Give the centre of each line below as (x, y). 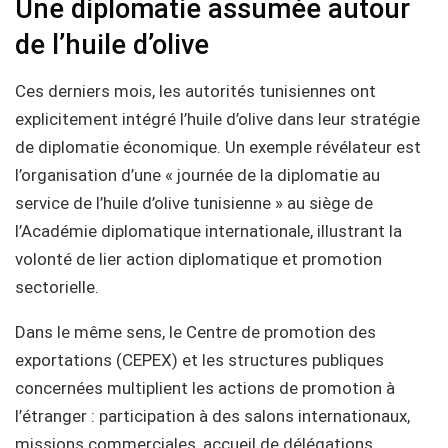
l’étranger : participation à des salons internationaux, (212, 416)
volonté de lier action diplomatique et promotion (198, 259)
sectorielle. (57, 287)
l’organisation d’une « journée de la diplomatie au (197, 175)
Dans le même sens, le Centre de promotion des (195, 332)
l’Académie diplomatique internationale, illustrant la (208, 231)
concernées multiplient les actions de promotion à (205, 388)
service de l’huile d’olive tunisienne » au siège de (194, 203)
